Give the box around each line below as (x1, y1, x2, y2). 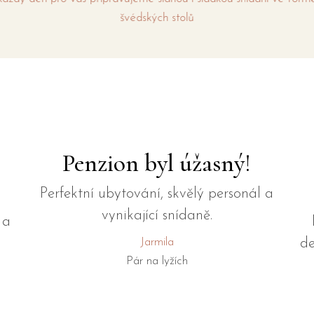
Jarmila (139, 235, 174, 248)
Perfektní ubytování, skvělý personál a (40, 186, 274, 201)
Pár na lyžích (125, 254, 188, 267)
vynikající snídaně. (101, 207, 212, 223)
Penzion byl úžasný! (62, 148, 252, 178)
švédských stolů (78, 11, 153, 24)
